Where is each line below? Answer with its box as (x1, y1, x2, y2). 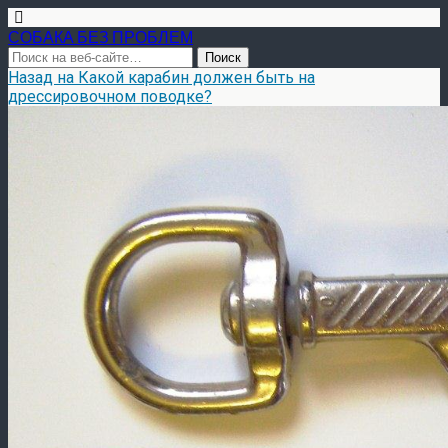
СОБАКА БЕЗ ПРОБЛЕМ (8, 27, 193, 46)
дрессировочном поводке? (8, 87, 212, 106)
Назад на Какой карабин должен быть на (8, 68, 315, 87)
